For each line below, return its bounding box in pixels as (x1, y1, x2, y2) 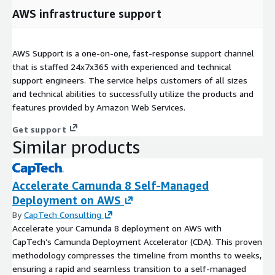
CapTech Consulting (24, 209, 101, 220)
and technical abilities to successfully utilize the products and (12, 88, 254, 99)
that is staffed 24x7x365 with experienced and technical (12, 61, 231, 72)
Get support (12, 124, 66, 135)
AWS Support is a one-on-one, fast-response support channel (12, 48, 254, 59)
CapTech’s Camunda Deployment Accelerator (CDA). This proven (12, 236, 262, 247)
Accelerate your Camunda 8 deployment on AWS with (12, 223, 222, 234)
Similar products (12, 137, 140, 158)
